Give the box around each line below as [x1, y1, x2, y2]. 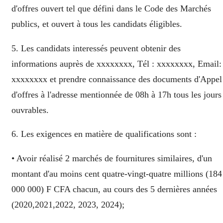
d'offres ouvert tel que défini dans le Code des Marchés [11, 3, 211, 14]
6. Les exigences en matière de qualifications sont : [11, 129, 197, 139]
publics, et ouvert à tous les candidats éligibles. [11, 19, 182, 29]
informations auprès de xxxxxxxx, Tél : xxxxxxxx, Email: [11, 58, 222, 69]
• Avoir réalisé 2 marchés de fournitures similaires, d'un [11, 153, 212, 163]
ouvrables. [11, 105, 49, 115]
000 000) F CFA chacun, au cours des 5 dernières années [11, 184, 217, 194]
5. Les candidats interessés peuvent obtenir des [11, 43, 181, 53]
